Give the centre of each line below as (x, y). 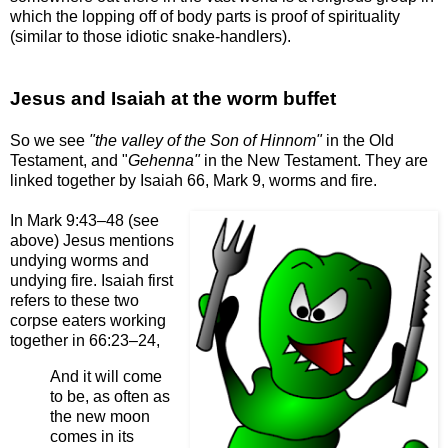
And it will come (106, 376)
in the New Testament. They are (314, 161)
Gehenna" (164, 161)
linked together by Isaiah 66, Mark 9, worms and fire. (193, 181)
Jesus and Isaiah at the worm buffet (173, 99)
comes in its (92, 436)
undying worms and (79, 261)
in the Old (358, 141)
